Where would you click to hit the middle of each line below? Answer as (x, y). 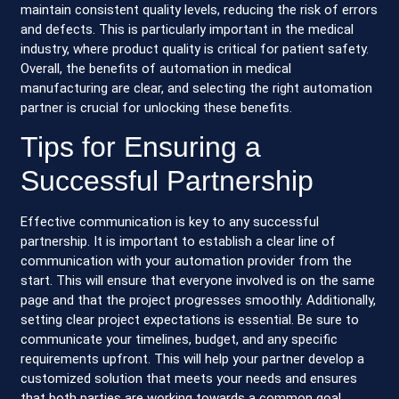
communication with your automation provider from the (187, 261)
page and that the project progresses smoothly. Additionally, (199, 301)
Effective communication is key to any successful (170, 222)
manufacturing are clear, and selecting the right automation (197, 89)
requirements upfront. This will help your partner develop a (193, 359)
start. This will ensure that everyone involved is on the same (198, 281)
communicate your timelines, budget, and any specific (179, 340)
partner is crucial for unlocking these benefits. (157, 108)
